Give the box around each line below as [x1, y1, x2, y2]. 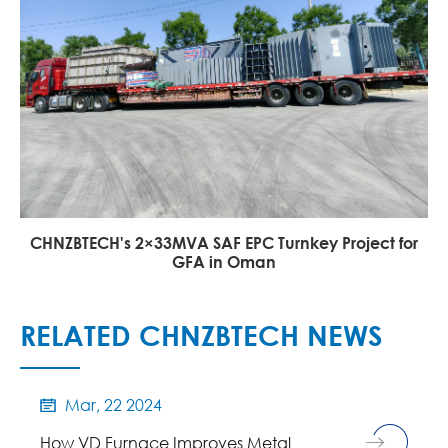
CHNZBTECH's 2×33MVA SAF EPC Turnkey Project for [30, 232, 418, 252]
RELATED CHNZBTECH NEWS [20, 317, 383, 352]
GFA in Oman [172, 251, 276, 271]
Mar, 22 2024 [61, 393, 162, 415]
